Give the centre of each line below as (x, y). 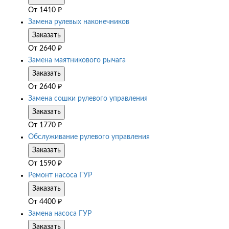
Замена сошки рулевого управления (88, 99)
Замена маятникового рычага (77, 61)
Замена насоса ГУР (60, 214)
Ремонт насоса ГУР (60, 176)
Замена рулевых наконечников (79, 22)
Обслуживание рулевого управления (89, 137)
